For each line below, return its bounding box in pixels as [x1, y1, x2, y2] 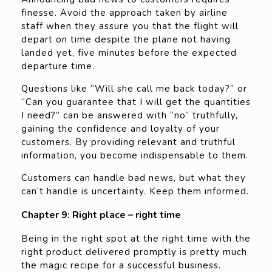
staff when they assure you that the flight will [21, 20, 239, 33]
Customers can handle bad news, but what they [21, 172, 246, 185]
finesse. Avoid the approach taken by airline [21, 7, 228, 19]
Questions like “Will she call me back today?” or [21, 83, 247, 95]
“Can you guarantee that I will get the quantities [21, 96, 251, 109]
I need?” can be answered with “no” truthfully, [21, 109, 238, 122]
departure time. [21, 60, 95, 73]
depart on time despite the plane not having [21, 33, 231, 46]
